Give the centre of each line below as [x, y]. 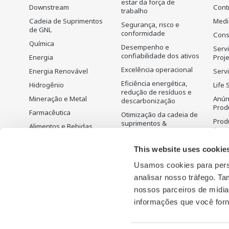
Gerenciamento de [150, 186]
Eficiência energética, [154, 84]
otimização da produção [159, 163]
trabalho [134, 11]
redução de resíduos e [156, 92]
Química [42, 44]
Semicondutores [55, 182]
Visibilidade [139, 132]
